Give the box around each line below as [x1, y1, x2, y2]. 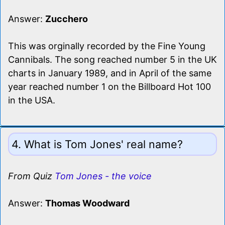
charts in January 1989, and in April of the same [8, 67, 211, 78]
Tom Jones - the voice [55, 170, 152, 181]
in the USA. [8, 94, 55, 105]
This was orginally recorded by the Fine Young [8, 40, 205, 51]
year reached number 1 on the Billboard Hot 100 [8, 81, 211, 92]
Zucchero [45, 13, 88, 24]
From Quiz [8, 170, 55, 181]
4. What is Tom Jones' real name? [12, 137, 183, 151]
